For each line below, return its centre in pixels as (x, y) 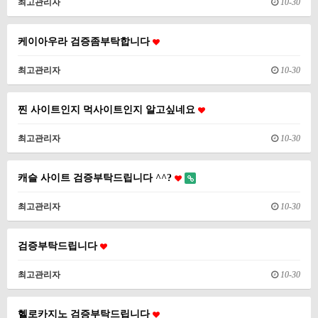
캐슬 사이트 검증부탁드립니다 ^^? (96, 177)
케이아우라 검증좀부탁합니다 (85, 41)
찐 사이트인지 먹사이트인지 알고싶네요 (108, 109)
